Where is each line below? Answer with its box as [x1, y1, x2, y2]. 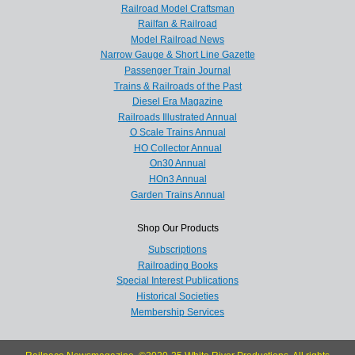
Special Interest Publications [116, 275, 239, 287]
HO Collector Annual [133, 142, 222, 154]
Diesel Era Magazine [132, 96, 223, 108]
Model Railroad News [131, 33, 224, 45]
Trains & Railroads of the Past [113, 80, 242, 92]
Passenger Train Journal [124, 64, 231, 76]
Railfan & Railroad [138, 18, 217, 30]
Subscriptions [148, 244, 207, 256]
